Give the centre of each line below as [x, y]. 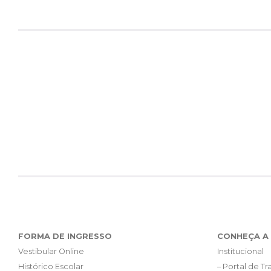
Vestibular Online [51, 252]
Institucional [240, 252]
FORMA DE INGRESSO [65, 237]
